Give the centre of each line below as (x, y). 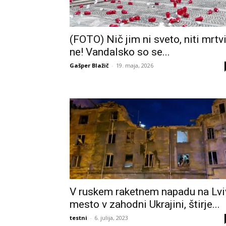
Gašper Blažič (89, 65)
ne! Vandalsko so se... (120, 52)
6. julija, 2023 (111, 217)
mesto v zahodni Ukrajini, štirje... (145, 204)
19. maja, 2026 (135, 65)
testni (78, 217)
